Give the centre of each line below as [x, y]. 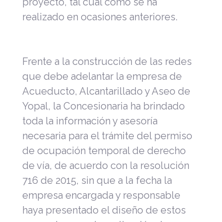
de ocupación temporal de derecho [104, 150]
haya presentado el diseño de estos [104, 210]
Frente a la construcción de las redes [107, 61]
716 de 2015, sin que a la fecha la [97, 180]
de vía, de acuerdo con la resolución [106, 165]
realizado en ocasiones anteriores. [100, 17]
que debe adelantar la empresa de [102, 76]
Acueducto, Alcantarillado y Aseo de [106, 91]
